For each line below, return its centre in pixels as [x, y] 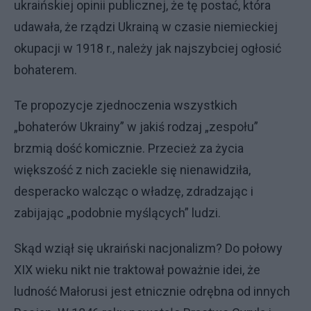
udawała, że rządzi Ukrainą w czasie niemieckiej [146, 27]
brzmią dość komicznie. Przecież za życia [129, 148]
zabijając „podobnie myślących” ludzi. [117, 213]
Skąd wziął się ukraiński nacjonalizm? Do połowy [148, 248]
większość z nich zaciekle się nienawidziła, [132, 170]
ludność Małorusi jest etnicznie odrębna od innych [152, 291]
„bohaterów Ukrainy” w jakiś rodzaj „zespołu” [136, 127]
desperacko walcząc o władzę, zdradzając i [134, 191]
